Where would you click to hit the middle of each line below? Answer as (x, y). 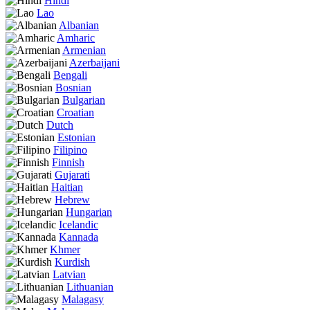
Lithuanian (90, 286)
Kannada (79, 237)
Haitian (67, 187)
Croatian (75, 112)
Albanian (79, 25)
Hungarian (89, 212)
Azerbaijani (94, 62)
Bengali (70, 75)
